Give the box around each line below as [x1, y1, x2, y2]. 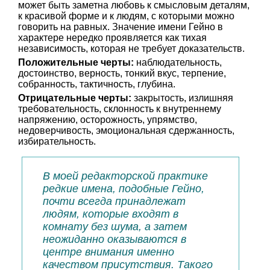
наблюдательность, [134, 57, 222, 67]
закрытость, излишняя [131, 93, 233, 103]
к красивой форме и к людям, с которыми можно [18, 11, 234, 21]
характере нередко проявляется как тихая [18, 33, 207, 43]
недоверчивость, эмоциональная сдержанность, [18, 125, 234, 136]
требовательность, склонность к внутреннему [18, 104, 221, 114]
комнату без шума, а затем [43, 221, 187, 233]
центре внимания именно [43, 246, 174, 258]
